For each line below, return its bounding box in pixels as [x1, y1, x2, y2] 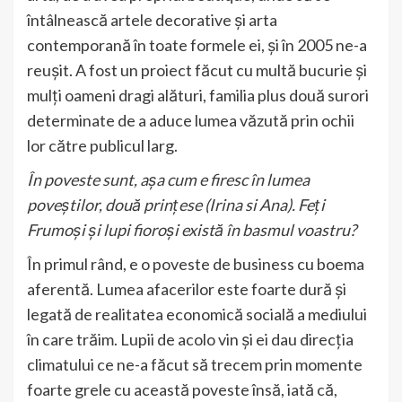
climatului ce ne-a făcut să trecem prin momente [27, 354, 363, 374]
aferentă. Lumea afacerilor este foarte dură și [27, 278, 346, 299]
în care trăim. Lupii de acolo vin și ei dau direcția [27, 328, 354, 349]
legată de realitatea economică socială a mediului [27, 303, 367, 324]
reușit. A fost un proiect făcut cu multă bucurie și [27, 59, 367, 80]
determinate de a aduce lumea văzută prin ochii [27, 109, 354, 130]
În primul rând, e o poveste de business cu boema [27, 253, 364, 274]
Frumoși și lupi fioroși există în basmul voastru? [27, 219, 356, 240]
